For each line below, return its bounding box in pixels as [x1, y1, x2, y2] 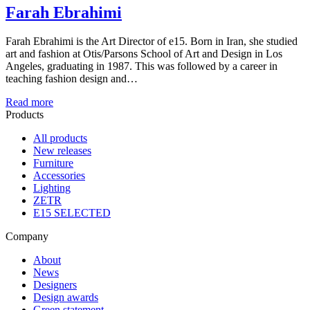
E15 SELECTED [33, 207, 111, 219]
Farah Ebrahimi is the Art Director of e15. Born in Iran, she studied [6, 35, 298, 48]
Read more [6, 96, 53, 109]
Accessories [33, 170, 85, 182]
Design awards [33, 291, 98, 304]
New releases [33, 145, 91, 157]
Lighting [33, 182, 71, 194]
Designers [33, 279, 77, 291]
